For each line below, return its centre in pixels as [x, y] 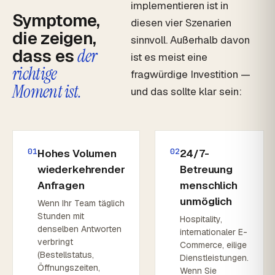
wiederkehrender [81, 169]
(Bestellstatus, [66, 255]
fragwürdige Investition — [191, 74]
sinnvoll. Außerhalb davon [191, 40]
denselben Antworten [79, 229]
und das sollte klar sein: [187, 91]
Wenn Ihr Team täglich [81, 203]
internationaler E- [214, 232]
